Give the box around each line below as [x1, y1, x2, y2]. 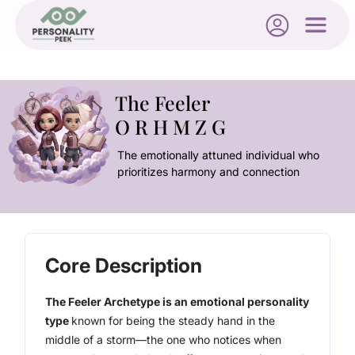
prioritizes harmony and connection [116, 165, 300, 178]
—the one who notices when [136, 333, 282, 346]
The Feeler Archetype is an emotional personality [45, 295, 310, 308]
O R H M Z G [114, 113, 226, 139]
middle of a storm [45, 333, 136, 346]
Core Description [45, 254, 203, 277]
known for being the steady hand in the [71, 314, 276, 327]
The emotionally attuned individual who [116, 148, 319, 162]
